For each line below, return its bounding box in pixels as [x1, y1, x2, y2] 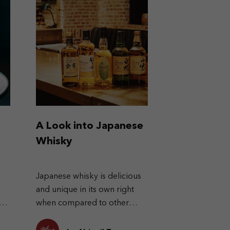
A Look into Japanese [35, 121, 143, 131]
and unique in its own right [35, 186, 134, 194]
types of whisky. [35, 213, 94, 221]
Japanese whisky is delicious [35, 172, 141, 181]
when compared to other [35, 199, 129, 207]
